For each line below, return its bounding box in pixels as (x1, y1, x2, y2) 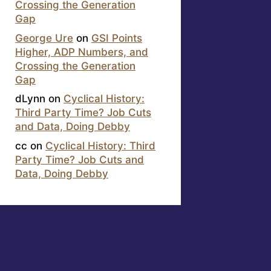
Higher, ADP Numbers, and (15, 45, 148, 58)
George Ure (15, 31, 73, 44)
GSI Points (91, 31, 142, 44)
